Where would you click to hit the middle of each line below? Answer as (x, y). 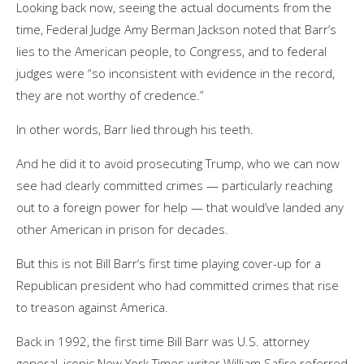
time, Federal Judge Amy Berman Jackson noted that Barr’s (176, 29)
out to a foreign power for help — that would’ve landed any (180, 207)
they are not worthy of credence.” (110, 95)
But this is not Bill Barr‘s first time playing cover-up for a (169, 263)
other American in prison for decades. (122, 229)
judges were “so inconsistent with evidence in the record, (175, 73)
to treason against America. (92, 307)
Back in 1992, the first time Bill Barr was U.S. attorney (163, 341)
